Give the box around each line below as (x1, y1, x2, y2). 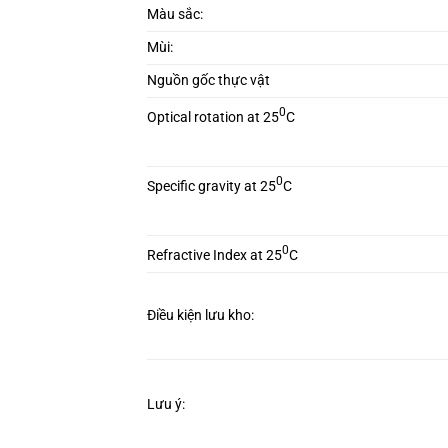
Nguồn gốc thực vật (147, 72, 270, 90)
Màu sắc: (147, 6, 203, 24)
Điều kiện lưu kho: (147, 307, 254, 325)
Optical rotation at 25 (147, 109, 279, 127)
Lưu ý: (147, 396, 185, 414)
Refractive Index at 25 (147, 247, 282, 265)
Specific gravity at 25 (147, 178, 276, 196)
